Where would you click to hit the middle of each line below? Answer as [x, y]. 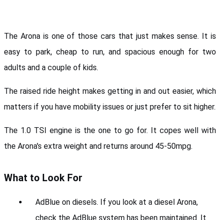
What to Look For [43, 178]
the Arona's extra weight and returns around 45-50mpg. [98, 146]
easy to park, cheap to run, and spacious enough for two [110, 52]
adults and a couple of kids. [52, 67]
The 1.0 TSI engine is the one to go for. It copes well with [110, 130]
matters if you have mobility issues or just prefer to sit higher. [110, 107]
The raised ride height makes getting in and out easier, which [110, 91]
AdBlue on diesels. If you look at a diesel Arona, [117, 202]
